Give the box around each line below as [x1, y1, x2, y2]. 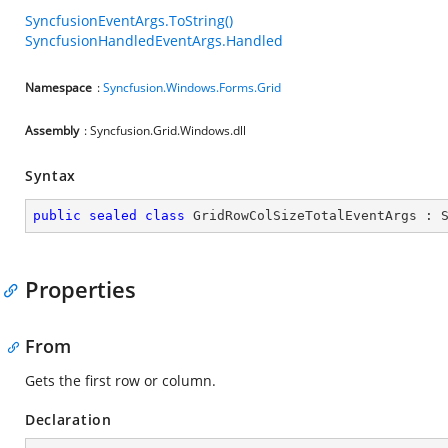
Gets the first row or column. [25, 371, 216, 390]
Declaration [25, 410, 112, 429]
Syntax [25, 166, 77, 185]
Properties [25, 274, 136, 304]
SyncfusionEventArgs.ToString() [25, 11, 233, 30]
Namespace [25, 79, 92, 96]
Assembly [25, 122, 79, 139]
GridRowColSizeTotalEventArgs [193, 208, 417, 223]
